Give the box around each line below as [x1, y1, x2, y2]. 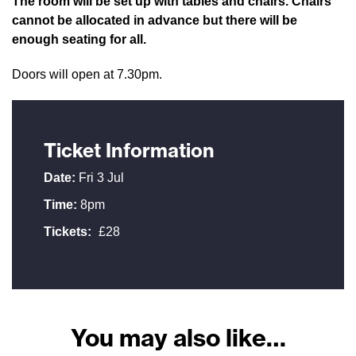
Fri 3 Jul [75, 171, 124, 184]
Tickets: [44, 225, 91, 238]
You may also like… [70, 323, 286, 353]
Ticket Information [44, 138, 215, 162]
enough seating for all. [12, 33, 146, 46]
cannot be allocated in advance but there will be [12, 14, 297, 27]
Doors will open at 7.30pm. [12, 68, 162, 81]
